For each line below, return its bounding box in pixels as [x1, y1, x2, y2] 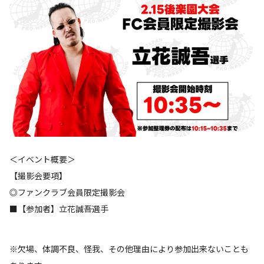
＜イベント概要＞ [9, 153, 75, 166]
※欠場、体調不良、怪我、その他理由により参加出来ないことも [9, 243, 249, 255]
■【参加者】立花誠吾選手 [9, 203, 108, 215]
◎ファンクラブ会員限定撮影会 [9, 186, 125, 199]
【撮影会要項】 [9, 170, 67, 182]
